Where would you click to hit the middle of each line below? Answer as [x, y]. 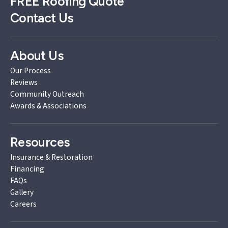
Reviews [24, 82]
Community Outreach [47, 94]
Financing [27, 169]
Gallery [22, 192]
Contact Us [42, 18]
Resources [40, 142]
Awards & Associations [48, 106]
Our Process [31, 70]
